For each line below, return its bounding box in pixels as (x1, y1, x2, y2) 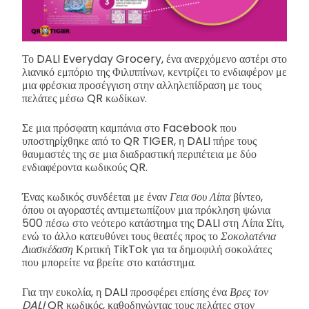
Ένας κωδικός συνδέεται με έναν (22, 188, 170, 205)
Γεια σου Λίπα (170, 188, 233, 205)
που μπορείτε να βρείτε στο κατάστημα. (22, 254, 196, 270)
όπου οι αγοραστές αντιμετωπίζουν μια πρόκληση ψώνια (22, 201, 270, 218)
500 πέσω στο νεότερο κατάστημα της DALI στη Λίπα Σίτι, (22, 215, 284, 231)
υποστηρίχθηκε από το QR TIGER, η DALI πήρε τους (22, 132, 257, 149)
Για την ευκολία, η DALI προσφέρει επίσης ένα (22, 283, 230, 300)
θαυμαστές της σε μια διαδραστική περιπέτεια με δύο (22, 146, 257, 162)
